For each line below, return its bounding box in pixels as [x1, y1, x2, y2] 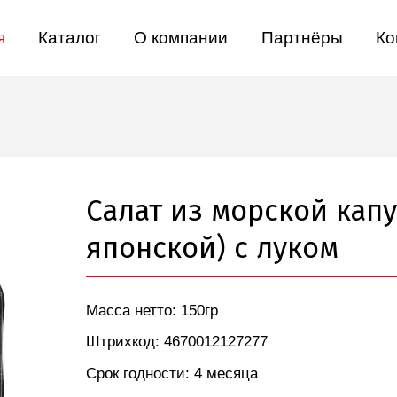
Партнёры [261, 28, 343, 48]
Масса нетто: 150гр [86, 302, 219, 319]
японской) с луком [86, 230, 339, 266]
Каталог [38, 28, 102, 48]
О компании [134, 28, 229, 48]
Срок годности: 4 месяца [86, 364, 259, 382]
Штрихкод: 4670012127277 [86, 333, 269, 351]
